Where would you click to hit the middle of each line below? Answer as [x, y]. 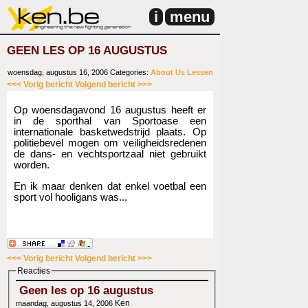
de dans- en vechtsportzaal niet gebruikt [110, 154]
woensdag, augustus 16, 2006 [58, 73]
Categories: [129, 73]
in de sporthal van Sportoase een [110, 121]
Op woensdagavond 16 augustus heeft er [110, 110]
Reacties [34, 271]
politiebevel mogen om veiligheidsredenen [110, 143]
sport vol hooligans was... [70, 197]
